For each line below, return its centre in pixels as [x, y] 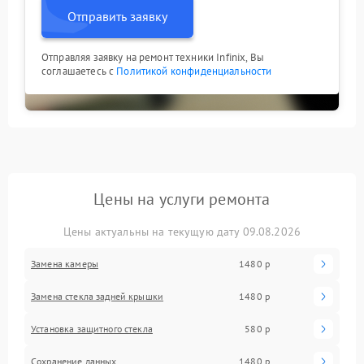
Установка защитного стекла [92, 328]
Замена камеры [65, 263]
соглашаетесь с [79, 71]
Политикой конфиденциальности [194, 71]
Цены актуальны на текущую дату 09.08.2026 [182, 231]
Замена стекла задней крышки [97, 296]
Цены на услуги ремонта [182, 199]
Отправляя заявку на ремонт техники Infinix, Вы [153, 57]
